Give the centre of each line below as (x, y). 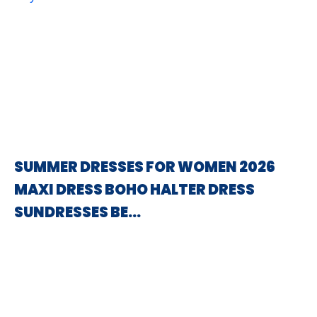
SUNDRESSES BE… (77, 212)
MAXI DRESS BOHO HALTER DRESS (134, 190)
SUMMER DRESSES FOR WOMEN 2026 (145, 167)
